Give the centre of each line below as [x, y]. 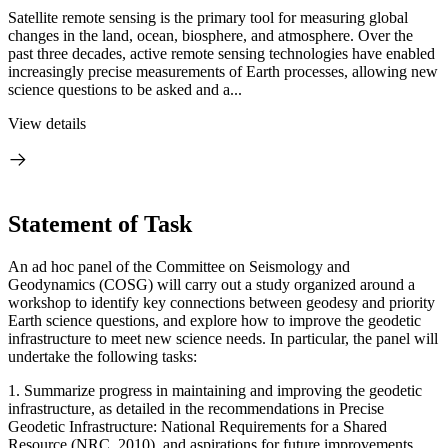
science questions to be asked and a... [125, 89]
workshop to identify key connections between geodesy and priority [221, 302]
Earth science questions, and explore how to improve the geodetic [214, 320]
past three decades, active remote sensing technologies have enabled [221, 53]
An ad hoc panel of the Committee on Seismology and [179, 266]
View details [47, 123]
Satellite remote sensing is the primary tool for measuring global [208, 17]
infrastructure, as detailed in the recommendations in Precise [196, 408]
